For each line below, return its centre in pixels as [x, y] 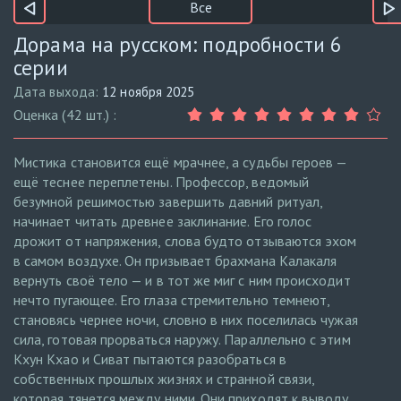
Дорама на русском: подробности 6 [178, 45]
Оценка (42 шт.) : [65, 115]
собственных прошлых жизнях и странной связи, [164, 379]
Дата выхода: [58, 92]
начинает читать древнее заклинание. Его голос [163, 222]
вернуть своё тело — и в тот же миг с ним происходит [182, 281]
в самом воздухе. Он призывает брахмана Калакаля [175, 261]
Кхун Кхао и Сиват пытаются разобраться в [150, 359]
